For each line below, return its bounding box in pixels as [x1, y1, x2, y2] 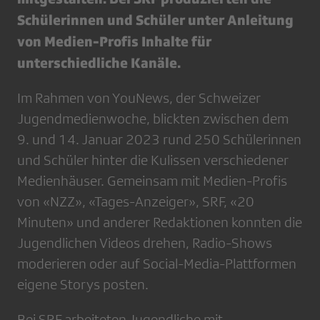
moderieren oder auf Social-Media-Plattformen [17, 256, 296, 272]
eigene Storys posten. [17, 276, 149, 293]
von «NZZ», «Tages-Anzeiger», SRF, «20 [17, 194, 254, 210]
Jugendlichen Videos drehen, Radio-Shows [17, 235, 272, 251]
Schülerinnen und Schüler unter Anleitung [17, 11, 294, 29]
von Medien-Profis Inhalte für [17, 33, 211, 50]
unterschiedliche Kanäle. [17, 54, 181, 71]
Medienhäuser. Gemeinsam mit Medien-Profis [17, 173, 287, 189]
